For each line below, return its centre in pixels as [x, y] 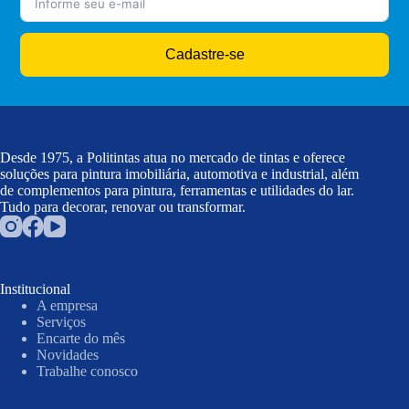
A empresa [67, 305]
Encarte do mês [81, 338]
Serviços [61, 322]
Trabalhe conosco [87, 371]
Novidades [68, 355]
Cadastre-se [204, 54]
